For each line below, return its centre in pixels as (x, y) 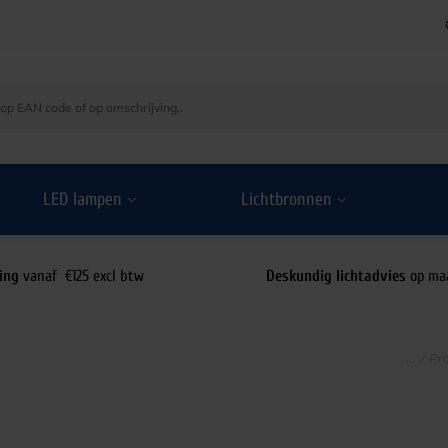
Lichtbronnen (286, 199)
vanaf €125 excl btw (82, 276)
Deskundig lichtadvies (335, 276)
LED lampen (83, 199)
